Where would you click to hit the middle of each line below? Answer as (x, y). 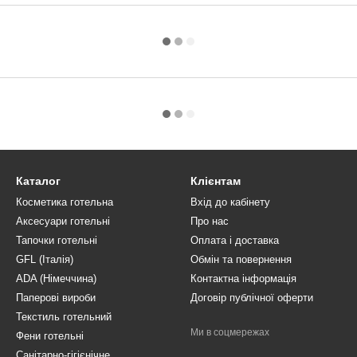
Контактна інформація (243, 279)
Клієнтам (216, 181)
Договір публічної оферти (252, 298)
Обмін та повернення (241, 259)
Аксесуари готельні (63, 221)
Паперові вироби (56, 298)
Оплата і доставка (235, 240)
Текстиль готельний (64, 317)
